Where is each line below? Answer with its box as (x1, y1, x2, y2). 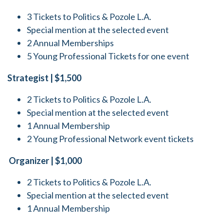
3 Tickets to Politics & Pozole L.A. (27, 11, 151, 22)
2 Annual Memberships (27, 37, 114, 49)
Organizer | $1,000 (7, 155, 82, 166)
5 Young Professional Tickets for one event (27, 51, 189, 62)
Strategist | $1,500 (7, 73, 81, 84)
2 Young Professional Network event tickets (27, 133, 194, 145)
